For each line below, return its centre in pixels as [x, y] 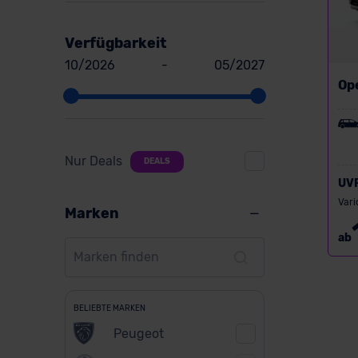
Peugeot [138, 333]
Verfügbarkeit [115, 43]
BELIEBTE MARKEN [109, 308]
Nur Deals [93, 161]
